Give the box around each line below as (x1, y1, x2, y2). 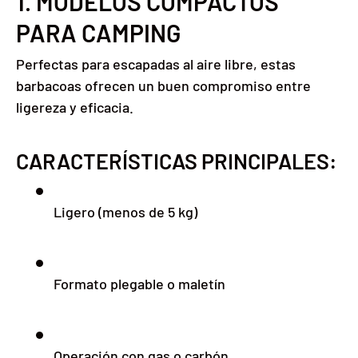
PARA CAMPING (16, 18, 181, 48)
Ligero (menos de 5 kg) (54, 202, 197, 221)
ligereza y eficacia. (16, 98, 133, 117)
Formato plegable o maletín (54, 274, 225, 292)
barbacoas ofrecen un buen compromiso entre (16, 77, 311, 95)
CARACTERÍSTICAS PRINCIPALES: (16, 148, 337, 174)
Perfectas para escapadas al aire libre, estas (16, 55, 296, 74)
